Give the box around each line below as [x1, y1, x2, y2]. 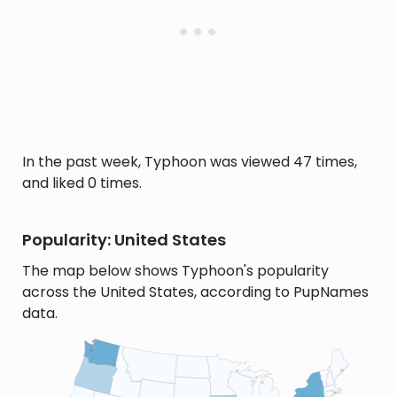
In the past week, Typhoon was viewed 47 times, [22, 152, 357, 172]
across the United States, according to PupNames [22, 282, 369, 302]
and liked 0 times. [22, 173, 142, 193]
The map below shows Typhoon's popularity [22, 261, 329, 281]
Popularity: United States [22, 229, 226, 251]
